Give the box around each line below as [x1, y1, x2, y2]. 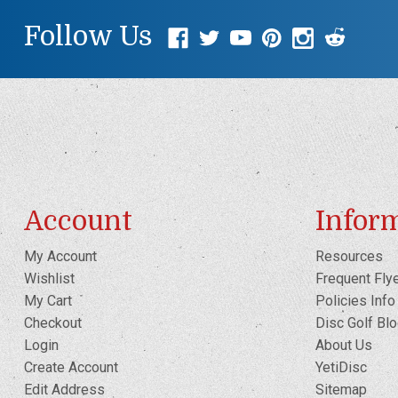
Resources [314, 247, 383, 265]
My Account [23, 247, 97, 265]
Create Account [23, 358, 118, 376]
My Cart [23, 291, 72, 309]
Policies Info [314, 291, 395, 309]
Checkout [23, 314, 82, 331]
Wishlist [23, 269, 75, 287]
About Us [314, 336, 372, 354]
